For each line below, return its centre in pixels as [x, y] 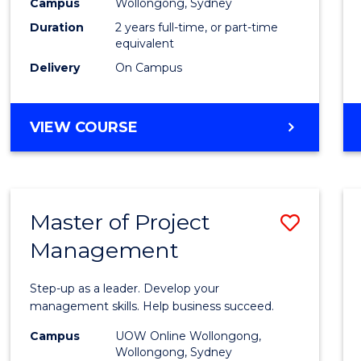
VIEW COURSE [84, 127]
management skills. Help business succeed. [152, 306]
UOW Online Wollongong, [189, 336]
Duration [57, 27]
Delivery [55, 67]
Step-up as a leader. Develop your [125, 288]
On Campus [149, 67]
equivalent [145, 43]
